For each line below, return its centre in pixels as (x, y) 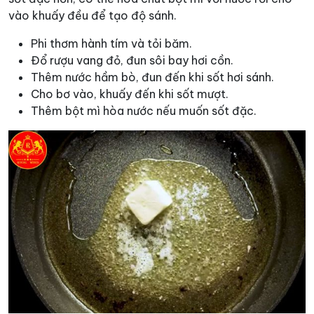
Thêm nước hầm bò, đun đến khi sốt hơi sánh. (152, 77)
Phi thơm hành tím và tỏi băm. (111, 44)
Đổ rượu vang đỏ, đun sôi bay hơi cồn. (132, 61)
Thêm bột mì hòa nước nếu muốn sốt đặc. (144, 111)
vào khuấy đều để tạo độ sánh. (93, 16)
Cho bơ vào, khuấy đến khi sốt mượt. (130, 94)
